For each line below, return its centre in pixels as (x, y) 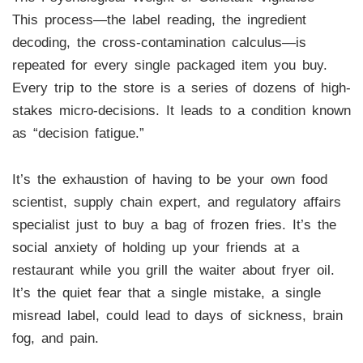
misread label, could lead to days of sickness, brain (177, 316)
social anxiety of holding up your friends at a (155, 248)
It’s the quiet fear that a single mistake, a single (166, 293)
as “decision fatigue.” (78, 133)
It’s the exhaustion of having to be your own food (169, 180)
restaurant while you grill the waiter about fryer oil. (173, 271)
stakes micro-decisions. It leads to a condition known (181, 110)
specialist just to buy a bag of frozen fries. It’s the (174, 225)
